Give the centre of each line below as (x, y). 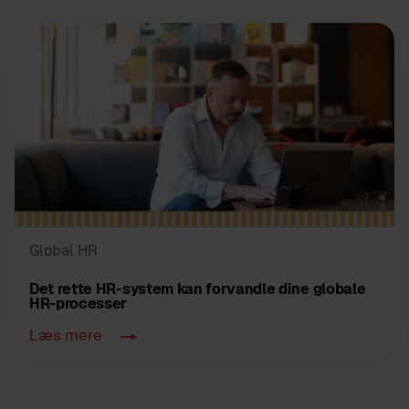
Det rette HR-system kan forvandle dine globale (198, 288)
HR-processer (79, 303)
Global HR (63, 250)
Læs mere (68, 335)
